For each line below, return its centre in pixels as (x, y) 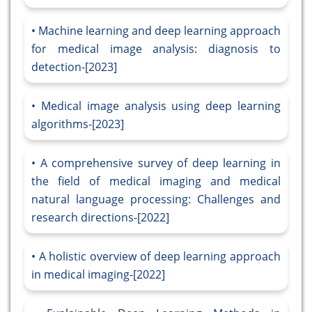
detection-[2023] (74, 67)
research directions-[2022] (100, 218)
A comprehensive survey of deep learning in (161, 163)
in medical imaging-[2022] (98, 275)
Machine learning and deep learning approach (159, 31)
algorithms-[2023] (78, 124)
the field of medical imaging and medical (156, 181)
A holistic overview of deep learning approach (160, 257)
